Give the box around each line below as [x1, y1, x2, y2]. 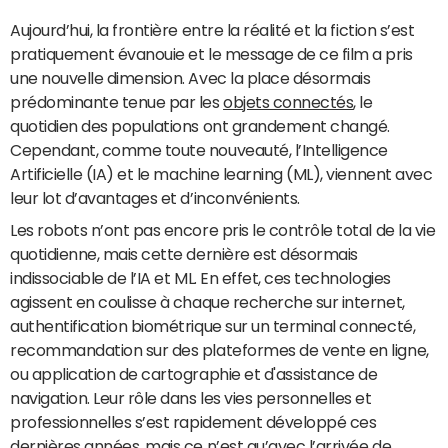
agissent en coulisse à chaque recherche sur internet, [10, 294, 405, 310]
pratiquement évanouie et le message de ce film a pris [10, 46, 413, 62]
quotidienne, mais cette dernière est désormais [10, 246, 358, 262]
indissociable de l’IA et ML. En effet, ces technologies [10, 270, 391, 286]
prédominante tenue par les [10, 94, 224, 110]
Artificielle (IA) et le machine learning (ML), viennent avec [10, 166, 433, 182]
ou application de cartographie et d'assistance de [10, 366, 378, 382]
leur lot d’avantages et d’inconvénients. [10, 190, 300, 206]
